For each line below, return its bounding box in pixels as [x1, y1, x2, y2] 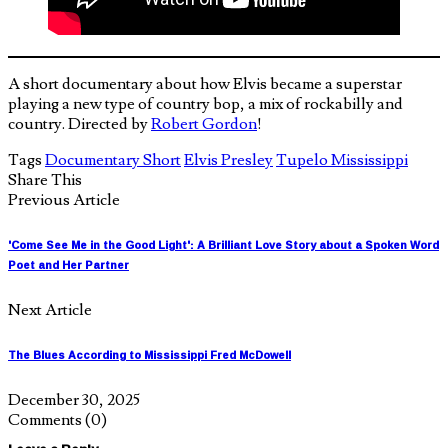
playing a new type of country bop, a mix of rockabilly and [8, 93, 403, 114]
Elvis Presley [184, 149, 273, 170]
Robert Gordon [151, 113, 257, 134]
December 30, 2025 [8, 389, 140, 410]
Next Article [8, 299, 92, 320]
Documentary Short [45, 149, 181, 170]
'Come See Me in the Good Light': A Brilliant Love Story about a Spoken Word [8, 234, 439, 255]
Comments [8, 409, 85, 430]
